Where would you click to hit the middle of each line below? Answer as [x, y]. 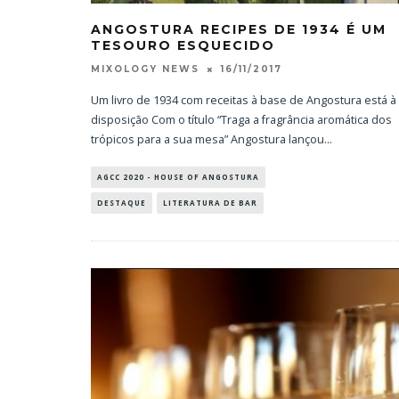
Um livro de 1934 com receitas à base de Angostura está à [244, 101]
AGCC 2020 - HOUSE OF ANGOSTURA [178, 177]
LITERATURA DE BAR [210, 203]
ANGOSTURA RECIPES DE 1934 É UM [239, 29]
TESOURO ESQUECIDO [183, 45]
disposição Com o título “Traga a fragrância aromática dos [241, 120]
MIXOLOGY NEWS [145, 69]
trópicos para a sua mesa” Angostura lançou [208, 140]
